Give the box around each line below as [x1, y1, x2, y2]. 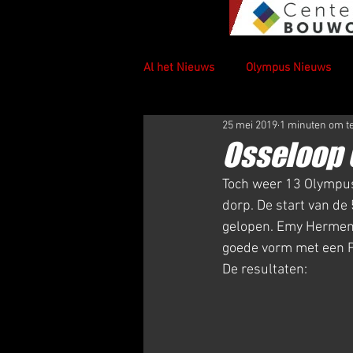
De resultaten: [222, 262, 307, 278]
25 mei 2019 [222, 118, 277, 132]
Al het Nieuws [143, 61, 214, 75]
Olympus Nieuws [246, 61, 331, 75]
